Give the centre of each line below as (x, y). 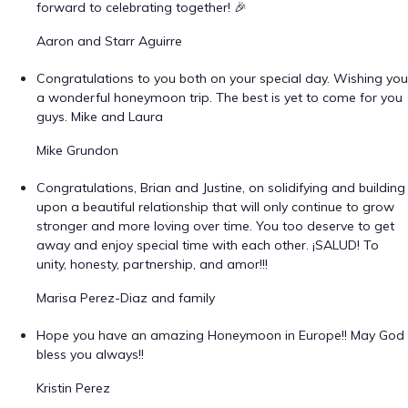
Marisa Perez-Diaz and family (126, 298)
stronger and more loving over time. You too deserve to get (215, 226)
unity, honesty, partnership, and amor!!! (152, 264)
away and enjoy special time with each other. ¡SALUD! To (208, 245)
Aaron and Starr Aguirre (109, 41)
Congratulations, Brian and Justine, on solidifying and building (221, 188)
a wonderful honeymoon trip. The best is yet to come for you (219, 97)
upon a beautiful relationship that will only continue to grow (215, 207)
